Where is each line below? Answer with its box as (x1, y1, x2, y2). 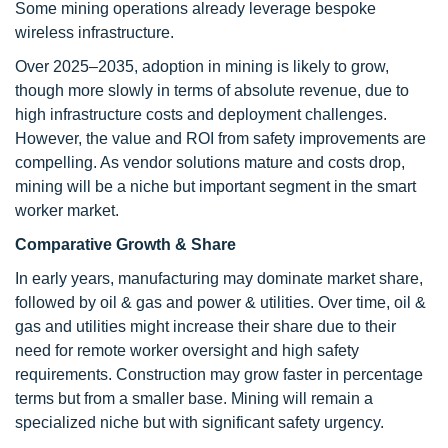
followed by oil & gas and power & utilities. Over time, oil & (15, 294, 426, 311)
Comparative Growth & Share (15, 236, 236, 253)
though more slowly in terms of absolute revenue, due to (15, 82, 409, 99)
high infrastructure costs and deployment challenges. (15, 106, 387, 123)
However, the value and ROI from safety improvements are (15, 130, 426, 147)
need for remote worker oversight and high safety (15, 342, 359, 359)
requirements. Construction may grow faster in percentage (15, 366, 423, 383)
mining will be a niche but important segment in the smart (15, 178, 416, 195)
